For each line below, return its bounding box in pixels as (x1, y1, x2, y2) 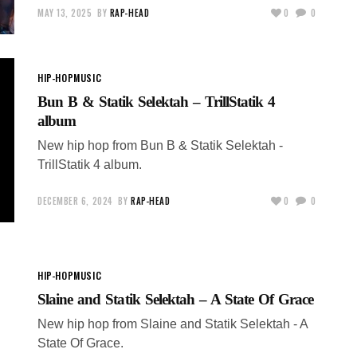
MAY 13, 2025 (37, 6, 92, 19)
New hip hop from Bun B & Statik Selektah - (37, 138, 283, 152)
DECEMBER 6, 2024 (37, 194, 113, 207)
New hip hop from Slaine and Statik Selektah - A (37, 316, 308, 331)
